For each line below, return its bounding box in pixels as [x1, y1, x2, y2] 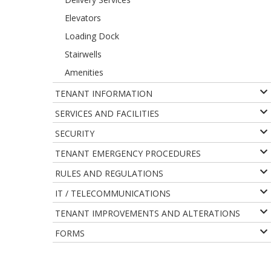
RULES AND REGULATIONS [55, 168, 163, 179]
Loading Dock [65, 30, 119, 42]
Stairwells [65, 48, 102, 60]
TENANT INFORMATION [55, 88, 152, 99]
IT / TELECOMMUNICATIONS [55, 188, 171, 199]
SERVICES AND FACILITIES [55, 108, 159, 119]
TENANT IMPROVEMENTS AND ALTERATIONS [55, 207, 240, 219]
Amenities [65, 67, 103, 78]
